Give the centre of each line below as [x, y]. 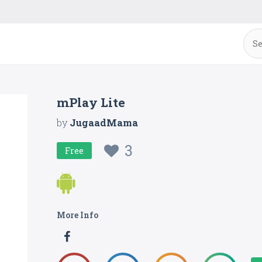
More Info [78, 215]
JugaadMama [104, 123]
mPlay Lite [91, 102]
